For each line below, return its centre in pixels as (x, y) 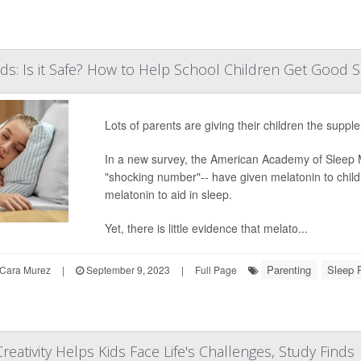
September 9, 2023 (127, 270)
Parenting (288, 270)
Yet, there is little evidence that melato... (206, 228)
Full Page (216, 270)
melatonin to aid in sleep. (168, 194)
